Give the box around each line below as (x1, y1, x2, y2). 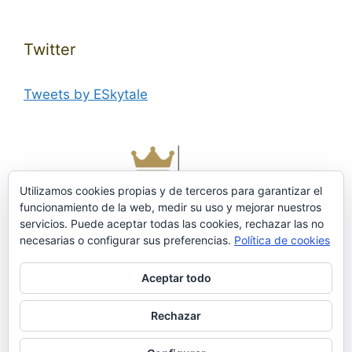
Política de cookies (234, 233, 330, 247)
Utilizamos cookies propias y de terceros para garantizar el (20, 184, 322, 197)
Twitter (24, 39, 75, 59)
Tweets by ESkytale (24, 86, 148, 102)
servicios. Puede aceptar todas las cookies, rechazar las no (20, 217, 324, 230)
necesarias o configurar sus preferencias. (20, 233, 234, 247)
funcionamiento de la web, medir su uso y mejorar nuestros (20, 200, 321, 214)
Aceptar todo (141, 271, 211, 284)
